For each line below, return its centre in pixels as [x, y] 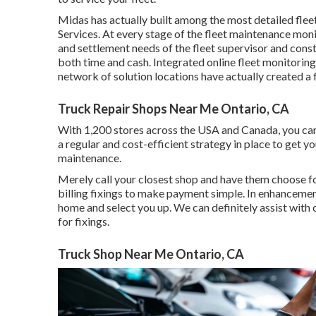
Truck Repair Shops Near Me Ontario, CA [174, 108]
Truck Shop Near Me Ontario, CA [151, 254]
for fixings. [84, 221]
